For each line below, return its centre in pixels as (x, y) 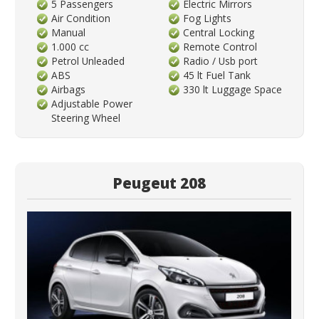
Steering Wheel (86, 118)
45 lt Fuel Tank (217, 75)
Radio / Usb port (221, 61)
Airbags (69, 90)
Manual (69, 33)
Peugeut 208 (159, 183)
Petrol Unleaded (88, 61)
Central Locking (219, 33)
